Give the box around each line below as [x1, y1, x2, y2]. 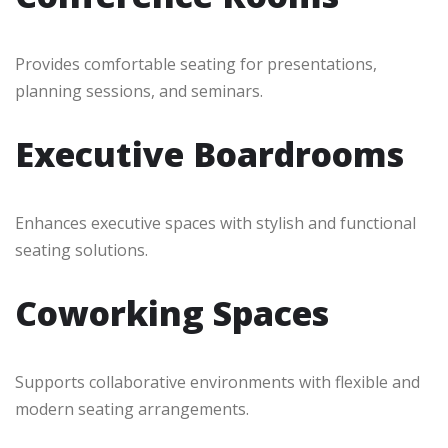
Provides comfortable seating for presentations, [15, 52, 377, 75]
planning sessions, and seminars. [15, 79, 263, 102]
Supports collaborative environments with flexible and [15, 370, 420, 393]
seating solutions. [15, 238, 148, 261]
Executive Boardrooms [15, 130, 404, 177]
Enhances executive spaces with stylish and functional [15, 211, 416, 234]
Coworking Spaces [15, 289, 329, 336]
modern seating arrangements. [15, 397, 249, 420]
